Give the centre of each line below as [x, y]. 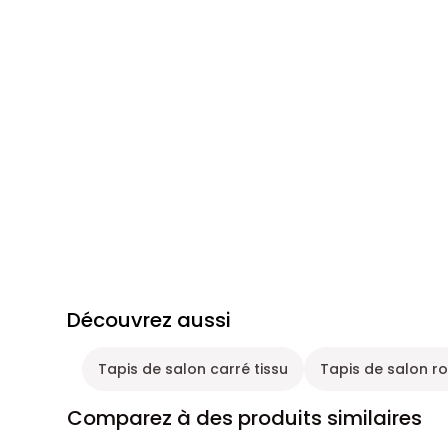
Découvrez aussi [149, 319]
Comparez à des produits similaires [245, 417]
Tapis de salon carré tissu [193, 368]
